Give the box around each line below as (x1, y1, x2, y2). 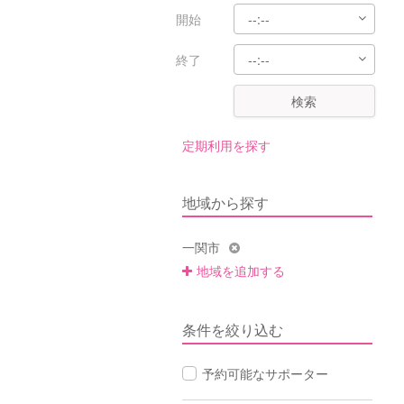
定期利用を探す (182, 136, 271, 154)
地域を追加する (197, 262, 285, 280)
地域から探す (182, 192, 269, 213)
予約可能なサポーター (202, 364, 328, 382)
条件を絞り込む (182, 319, 283, 340)
